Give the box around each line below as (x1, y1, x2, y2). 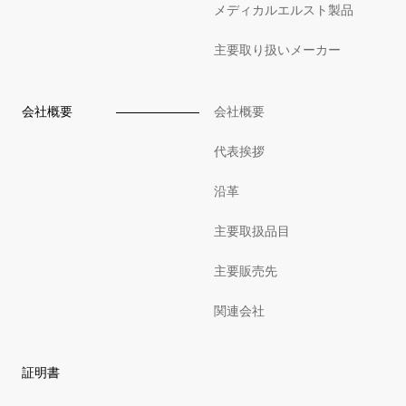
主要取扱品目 (214, 225, 290, 238)
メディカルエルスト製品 (214, 4, 353, 17)
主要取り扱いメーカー (214, 43, 341, 57)
